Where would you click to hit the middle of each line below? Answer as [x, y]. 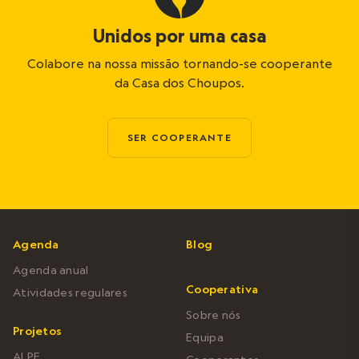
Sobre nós [214, 315]
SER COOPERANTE [179, 137]
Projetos [38, 331]
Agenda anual [51, 270]
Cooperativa [222, 289]
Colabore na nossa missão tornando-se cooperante [179, 63]
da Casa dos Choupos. [179, 82]
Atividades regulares [70, 292]
